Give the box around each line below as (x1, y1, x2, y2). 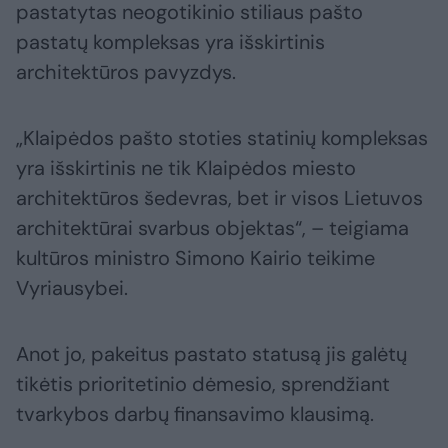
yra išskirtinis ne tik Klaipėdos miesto (16, 155, 356, 182)
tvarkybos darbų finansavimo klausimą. (16, 401, 374, 428)
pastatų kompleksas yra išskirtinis (16, 29, 325, 56)
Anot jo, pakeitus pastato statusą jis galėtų (16, 341, 407, 368)
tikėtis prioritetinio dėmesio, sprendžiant (16, 371, 390, 398)
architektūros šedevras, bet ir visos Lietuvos (16, 185, 423, 212)
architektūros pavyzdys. (16, 59, 236, 86)
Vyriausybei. (16, 275, 128, 302)
